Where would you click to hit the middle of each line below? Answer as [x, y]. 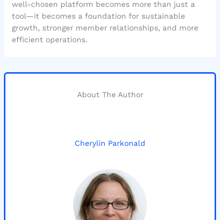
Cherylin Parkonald [110, 143]
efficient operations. [49, 40]
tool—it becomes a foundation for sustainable [98, 16]
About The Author [110, 95]
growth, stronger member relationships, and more [105, 28]
